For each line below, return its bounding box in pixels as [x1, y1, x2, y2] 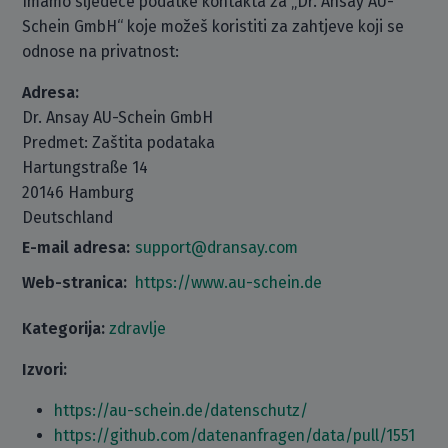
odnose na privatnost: [22, 42, 180, 61]
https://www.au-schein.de [135, 273, 323, 292]
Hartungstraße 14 [22, 158, 149, 177]
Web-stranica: [22, 273, 128, 292]
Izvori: [22, 360, 68, 379]
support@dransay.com [135, 238, 299, 257]
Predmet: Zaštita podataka [22, 133, 216, 152]
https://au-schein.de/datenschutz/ [54, 401, 309, 420]
